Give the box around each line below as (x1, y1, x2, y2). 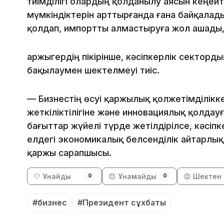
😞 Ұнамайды (108, 172, 156, 181)
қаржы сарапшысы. (27, 147, 111, 158)
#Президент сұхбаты (77, 197, 166, 207)
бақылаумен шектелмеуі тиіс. (27, 65, 159, 76)
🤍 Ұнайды (33, 172, 71, 181)
